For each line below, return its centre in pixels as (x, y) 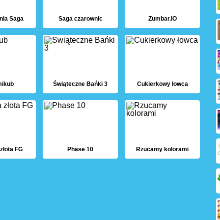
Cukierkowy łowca (162, 84)
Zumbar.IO (162, 19)
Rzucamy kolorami (162, 149)
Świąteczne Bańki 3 (80, 84)
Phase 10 (80, 149)
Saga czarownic (80, 19)
